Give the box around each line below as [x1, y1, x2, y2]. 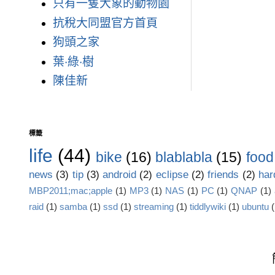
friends [207, 168, 239, 180]
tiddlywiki [190, 201, 226, 212]
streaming [134, 201, 174, 212]
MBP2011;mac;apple [29, 185, 112, 196]
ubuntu [242, 201, 269, 212]
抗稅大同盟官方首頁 [52, 16, 158, 29]
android [103, 168, 137, 180]
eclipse [155, 168, 188, 180]
